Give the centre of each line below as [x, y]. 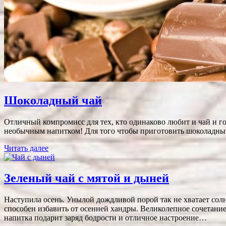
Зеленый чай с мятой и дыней [87, 178]
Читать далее [26, 148]
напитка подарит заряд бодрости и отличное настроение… [105, 218]
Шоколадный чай [53, 100]
